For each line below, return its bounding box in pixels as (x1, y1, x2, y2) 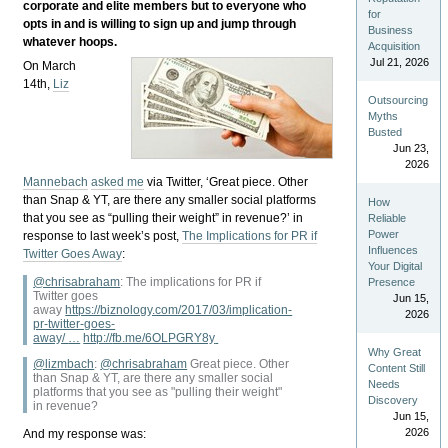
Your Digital (368, 260, 423, 273)
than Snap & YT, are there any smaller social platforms (23, 192, 317, 207)
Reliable (368, 212, 407, 225)
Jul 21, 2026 (369, 56, 429, 69)
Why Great (368, 346, 422, 359)
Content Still (368, 362, 426, 375)
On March (23, 58, 77, 73)
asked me (91, 174, 145, 189)
